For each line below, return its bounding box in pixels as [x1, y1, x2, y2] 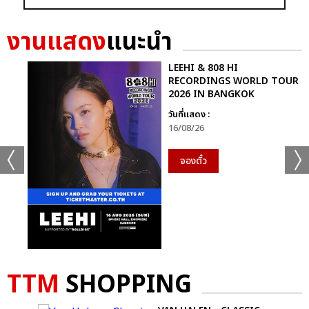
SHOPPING [59, 266, 192, 303]
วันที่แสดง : [168, 108, 210, 122]
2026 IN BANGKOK [168, 87, 255, 102]
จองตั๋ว [180, 154, 207, 169]
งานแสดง [7, 24, 106, 61]
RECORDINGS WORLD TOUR [168, 74, 299, 89]
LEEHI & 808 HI [168, 61, 238, 76]
